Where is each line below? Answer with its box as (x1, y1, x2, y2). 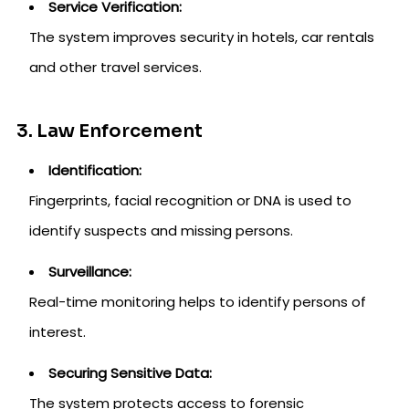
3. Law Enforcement (16, 120, 203, 143)
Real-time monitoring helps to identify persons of (29, 292, 366, 312)
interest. (29, 322, 86, 342)
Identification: (48, 161, 142, 181)
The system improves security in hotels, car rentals (29, 27, 374, 47)
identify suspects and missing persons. (29, 221, 293, 241)
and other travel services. (29, 58, 202, 78)
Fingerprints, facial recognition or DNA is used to (29, 191, 351, 211)
